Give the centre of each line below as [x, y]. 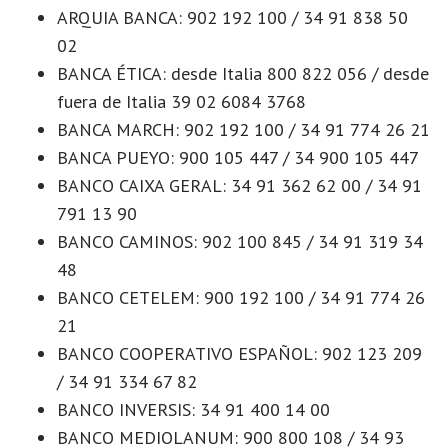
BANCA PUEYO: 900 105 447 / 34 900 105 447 [238, 157]
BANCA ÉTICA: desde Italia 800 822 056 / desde [243, 73]
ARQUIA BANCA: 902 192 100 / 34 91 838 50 [232, 17]
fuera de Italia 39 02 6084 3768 [181, 101]
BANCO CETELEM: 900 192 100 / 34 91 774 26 [241, 297]
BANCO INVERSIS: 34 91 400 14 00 [193, 409]
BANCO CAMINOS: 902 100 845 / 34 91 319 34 [240, 241]
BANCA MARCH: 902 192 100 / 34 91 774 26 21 [243, 129]
